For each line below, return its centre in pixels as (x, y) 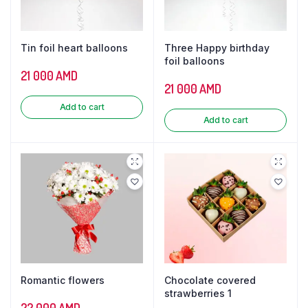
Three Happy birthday (217, 48)
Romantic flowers (63, 280)
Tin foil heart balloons (74, 48)
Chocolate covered (210, 280)
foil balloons (195, 61)
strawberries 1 (198, 293)
